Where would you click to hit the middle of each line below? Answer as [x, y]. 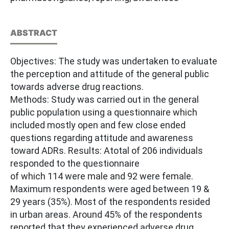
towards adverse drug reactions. [78, 87]
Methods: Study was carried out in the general [105, 100]
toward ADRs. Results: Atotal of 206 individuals [107, 151]
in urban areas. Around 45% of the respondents [106, 215]
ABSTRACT [34, 33]
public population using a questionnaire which [104, 112]
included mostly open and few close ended [98, 125]
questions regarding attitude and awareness [102, 138]
